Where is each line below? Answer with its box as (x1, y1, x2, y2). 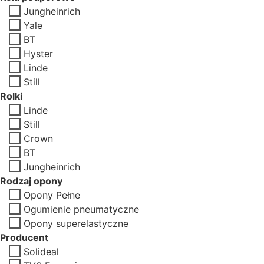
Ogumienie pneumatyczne (24, 203, 139, 215)
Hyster (24, 47, 53, 60)
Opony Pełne (24, 189, 80, 201)
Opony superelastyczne (24, 217, 128, 229)
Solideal (24, 245, 59, 258)
